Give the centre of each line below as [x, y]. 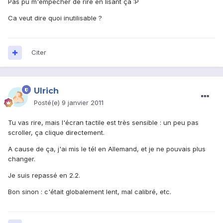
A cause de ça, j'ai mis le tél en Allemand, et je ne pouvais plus [107, 149]
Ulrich [46, 91]
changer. [22, 159]
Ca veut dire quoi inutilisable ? [55, 18]
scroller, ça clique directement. [56, 133]
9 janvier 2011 [83, 103]
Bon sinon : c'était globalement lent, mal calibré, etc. [90, 192]
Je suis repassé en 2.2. [44, 175]
